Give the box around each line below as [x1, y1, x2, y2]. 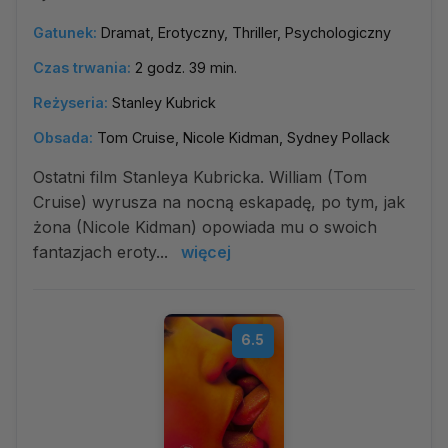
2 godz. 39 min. [135, 59, 237, 76]
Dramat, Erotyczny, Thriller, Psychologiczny [101, 24, 391, 41]
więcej [181, 242, 231, 262]
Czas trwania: [33, 59, 131, 76]
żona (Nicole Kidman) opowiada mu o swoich [33, 217, 377, 237]
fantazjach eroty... [33, 242, 173, 262]
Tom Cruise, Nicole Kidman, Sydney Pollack [97, 129, 390, 146]
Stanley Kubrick [112, 94, 216, 111]
